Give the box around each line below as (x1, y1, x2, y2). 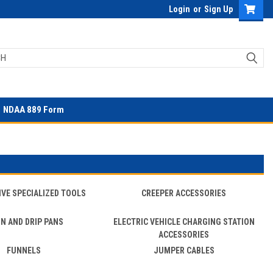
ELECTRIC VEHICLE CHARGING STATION (113, 217, 255, 227)
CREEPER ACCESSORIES (141, 188, 227, 198)
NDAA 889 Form (3, 104, 64, 115)
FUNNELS (6, 246, 41, 255)
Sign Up (204, 4, 233, 14)
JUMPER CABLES (153, 246, 214, 255)
